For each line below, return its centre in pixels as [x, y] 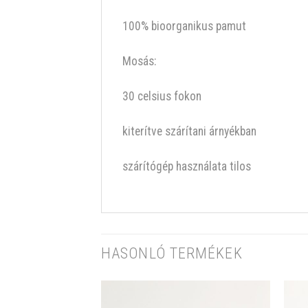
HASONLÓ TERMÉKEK [172, 253]
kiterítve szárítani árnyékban [189, 131]
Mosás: [139, 62]
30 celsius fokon [162, 96]
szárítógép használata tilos [187, 166]
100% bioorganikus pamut [184, 26]
